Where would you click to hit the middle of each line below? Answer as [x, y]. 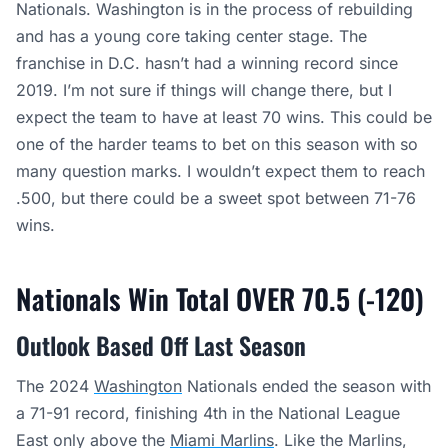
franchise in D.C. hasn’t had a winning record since [207, 63]
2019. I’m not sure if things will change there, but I [204, 90]
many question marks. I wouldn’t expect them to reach [220, 171]
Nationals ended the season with [306, 386]
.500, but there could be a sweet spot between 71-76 [216, 198]
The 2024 [55, 386]
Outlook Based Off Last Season [161, 345]
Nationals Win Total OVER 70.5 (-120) [220, 298]
